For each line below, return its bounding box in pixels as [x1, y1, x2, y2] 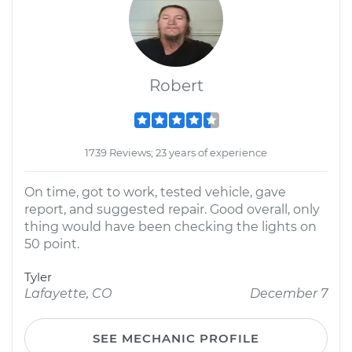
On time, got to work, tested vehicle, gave [24, 185, 286, 200]
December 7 [250, 286, 328, 301]
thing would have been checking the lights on [24, 219, 317, 234]
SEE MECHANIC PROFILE [93, 331, 259, 346]
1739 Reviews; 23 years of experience [85, 146, 267, 159]
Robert [148, 76, 203, 95]
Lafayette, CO [24, 286, 112, 301]
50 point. [24, 236, 79, 251]
